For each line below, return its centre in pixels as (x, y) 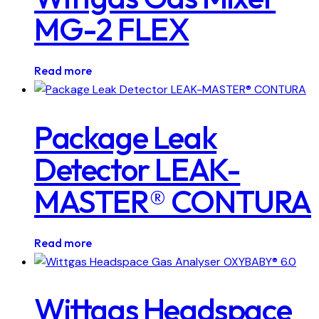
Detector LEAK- (137, 169)
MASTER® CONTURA (173, 201)
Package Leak (126, 137)
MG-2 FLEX (112, 30)
